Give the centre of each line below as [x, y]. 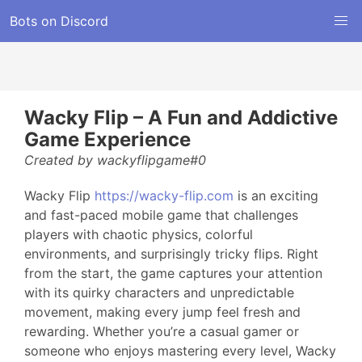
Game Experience [107, 139]
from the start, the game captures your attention [173, 273]
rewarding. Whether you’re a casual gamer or [162, 331]
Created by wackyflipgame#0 [115, 160]
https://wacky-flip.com [164, 196]
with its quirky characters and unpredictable [159, 293]
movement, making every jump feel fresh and [162, 312]
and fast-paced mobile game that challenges [161, 215]
